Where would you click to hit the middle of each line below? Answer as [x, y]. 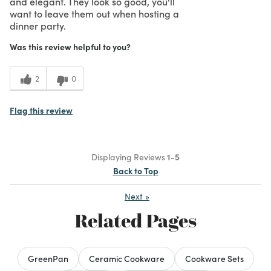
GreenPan [48, 258]
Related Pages [135, 220]
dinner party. [38, 25]
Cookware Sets [214, 258]
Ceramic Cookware [126, 258]
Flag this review [41, 110]
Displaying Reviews [129, 156]
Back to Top [135, 170]
